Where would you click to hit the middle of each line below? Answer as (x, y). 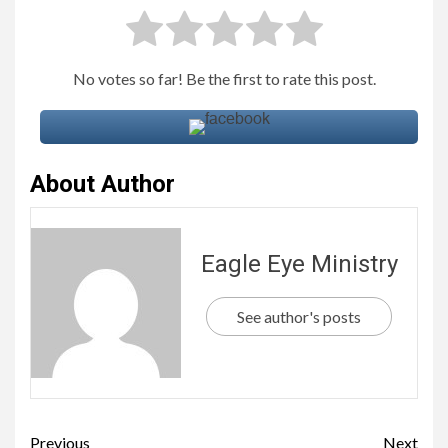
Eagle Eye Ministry (299, 263)
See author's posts (299, 316)
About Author (102, 184)
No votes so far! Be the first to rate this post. (224, 79)
